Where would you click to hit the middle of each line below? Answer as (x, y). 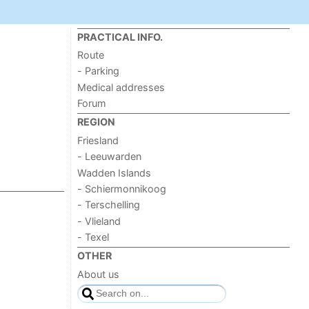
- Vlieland (99, 221)
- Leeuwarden (110, 157)
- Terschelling (109, 205)
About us (99, 274)
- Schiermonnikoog (122, 188)
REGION (97, 122)
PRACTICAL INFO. (120, 37)
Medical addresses (121, 87)
